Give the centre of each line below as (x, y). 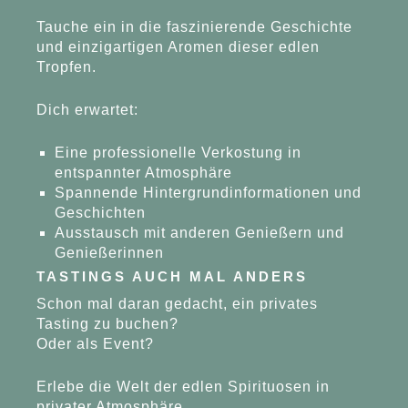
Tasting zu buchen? (108, 323)
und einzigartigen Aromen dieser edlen (178, 46)
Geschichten (101, 212)
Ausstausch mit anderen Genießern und (200, 232)
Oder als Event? (96, 343)
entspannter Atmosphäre (144, 172)
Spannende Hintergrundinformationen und (209, 192)
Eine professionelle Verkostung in (178, 152)
